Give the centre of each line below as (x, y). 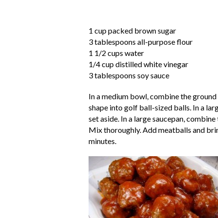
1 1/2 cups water (116, 53)
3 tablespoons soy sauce (129, 75)
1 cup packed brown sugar (132, 30)
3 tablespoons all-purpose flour (141, 42)
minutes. (102, 141)
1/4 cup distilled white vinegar (138, 64)
